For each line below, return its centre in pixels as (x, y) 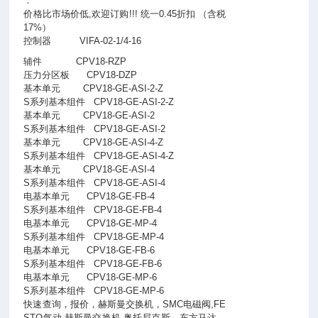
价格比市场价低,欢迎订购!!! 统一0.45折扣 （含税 (125, 14)
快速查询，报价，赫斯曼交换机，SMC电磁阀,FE (125, 304)
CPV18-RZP (102, 61)
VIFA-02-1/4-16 (111, 41)
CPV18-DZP (112, 75)
